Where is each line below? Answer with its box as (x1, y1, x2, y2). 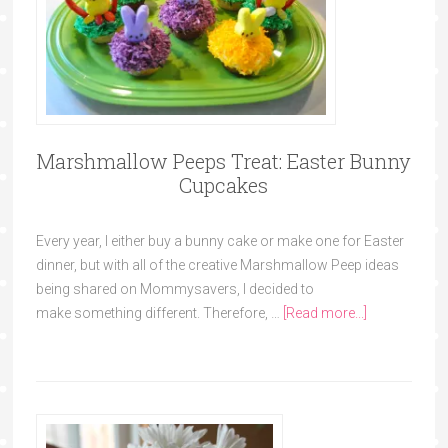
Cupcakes (179, 171, 269, 198)
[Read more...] (282, 304, 367, 321)
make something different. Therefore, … (35, 304, 283, 321)
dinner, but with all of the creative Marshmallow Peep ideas (35, 256, 399, 273)
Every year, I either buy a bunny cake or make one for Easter (35, 232, 404, 249)
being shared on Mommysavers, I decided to (35, 280, 314, 297)
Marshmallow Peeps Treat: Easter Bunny (36, 147, 412, 174)
